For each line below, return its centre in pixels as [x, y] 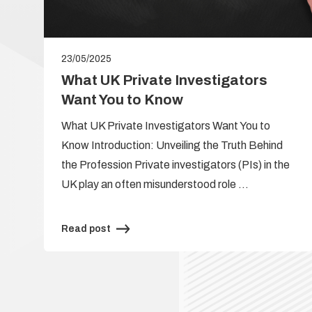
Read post [86, 228]
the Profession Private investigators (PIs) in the [175, 164]
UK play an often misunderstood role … [155, 184]
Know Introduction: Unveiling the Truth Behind [172, 145]
